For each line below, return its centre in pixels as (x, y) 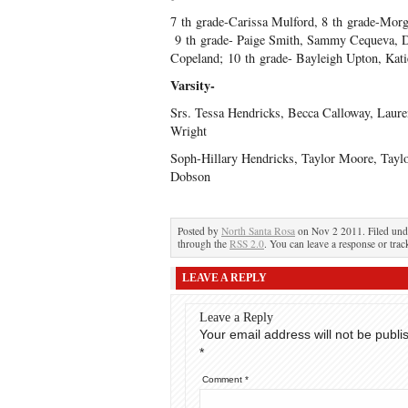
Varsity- (193, 85)
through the (204, 244)
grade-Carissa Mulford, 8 (262, 21)
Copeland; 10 (208, 58)
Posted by (199, 231)
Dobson (190, 176)
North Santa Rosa (258, 231)
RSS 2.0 (247, 244)
